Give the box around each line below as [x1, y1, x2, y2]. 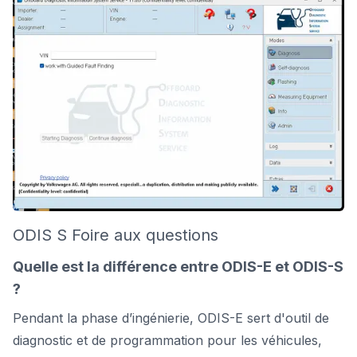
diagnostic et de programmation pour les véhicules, [13, 331, 322, 348]
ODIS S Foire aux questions [13, 225, 218, 245]
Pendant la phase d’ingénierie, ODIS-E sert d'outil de [13, 309, 329, 326]
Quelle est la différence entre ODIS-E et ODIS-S [13, 257, 343, 275]
